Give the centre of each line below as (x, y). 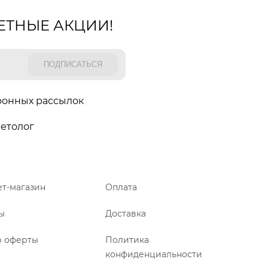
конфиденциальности (154, 254)
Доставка (126, 213)
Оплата (121, 187)
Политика (127, 240)
